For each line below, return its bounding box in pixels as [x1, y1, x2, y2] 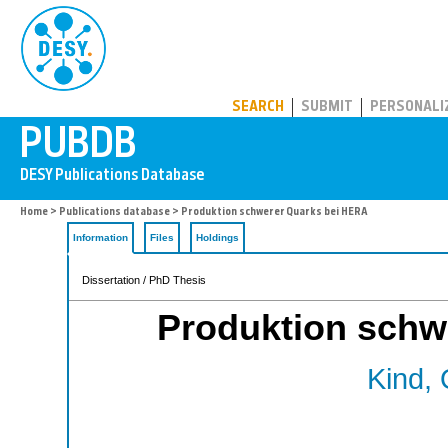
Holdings [196, 232, 239, 243]
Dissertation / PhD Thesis [82, 274, 206, 286]
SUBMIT [301, 100, 353, 115]
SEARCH [232, 100, 284, 115]
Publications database [59, 207, 170, 218]
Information [73, 232, 128, 243]
